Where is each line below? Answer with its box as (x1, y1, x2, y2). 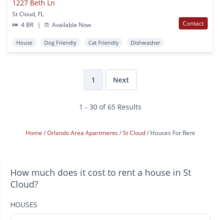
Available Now (51, 20, 91, 29)
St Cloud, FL (12, 9, 44, 18)
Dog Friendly (44, 38, 77, 46)
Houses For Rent (150, 128, 195, 137)
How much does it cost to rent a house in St (10, 166, 191, 178)
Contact (183, 19, 204, 27)
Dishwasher (131, 38, 160, 46)
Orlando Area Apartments (47, 128, 119, 137)
